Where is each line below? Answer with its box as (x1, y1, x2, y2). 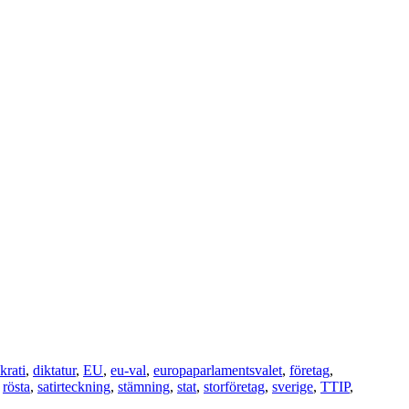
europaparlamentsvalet (153, 362, 282, 378)
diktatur (33, 362, 76, 378)
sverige (272, 378, 313, 394)
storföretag (204, 378, 265, 394)
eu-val (110, 362, 146, 378)
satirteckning (37, 378, 110, 394)
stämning (118, 378, 170, 394)
